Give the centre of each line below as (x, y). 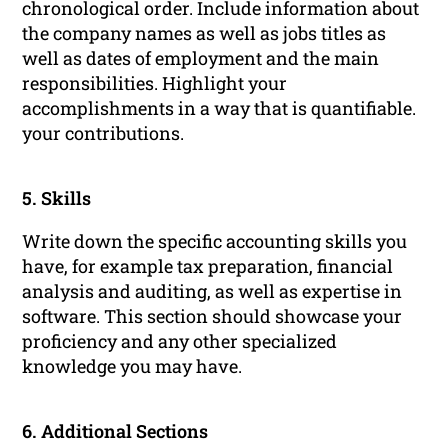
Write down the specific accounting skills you (215, 241)
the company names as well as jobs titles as (204, 33)
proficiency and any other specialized (180, 341)
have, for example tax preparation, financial (208, 266)
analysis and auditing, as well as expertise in (212, 291)
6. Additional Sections (115, 431)
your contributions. (103, 133)
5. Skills (57, 198)
